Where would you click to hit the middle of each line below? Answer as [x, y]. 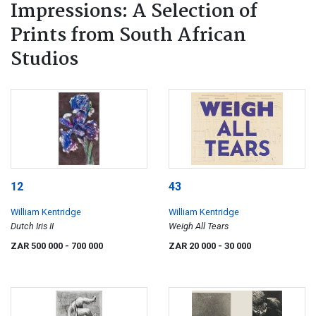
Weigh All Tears [199, 226]
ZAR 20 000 [193, 246]
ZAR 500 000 [38, 246]
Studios [44, 60]
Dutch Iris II [32, 226]
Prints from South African [128, 36]
